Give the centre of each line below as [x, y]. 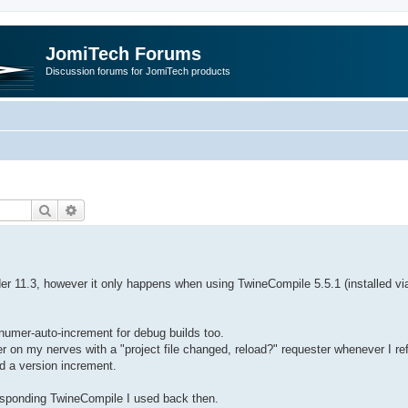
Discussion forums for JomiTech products [138, 71]
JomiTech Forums [123, 54]
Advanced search [126, 209]
